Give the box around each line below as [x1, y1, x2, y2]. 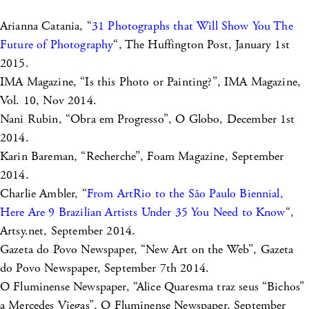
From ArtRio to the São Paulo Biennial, [86, 186, 283, 202]
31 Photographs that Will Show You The [91, 18, 293, 34]
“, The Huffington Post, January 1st [113, 37, 290, 53]
